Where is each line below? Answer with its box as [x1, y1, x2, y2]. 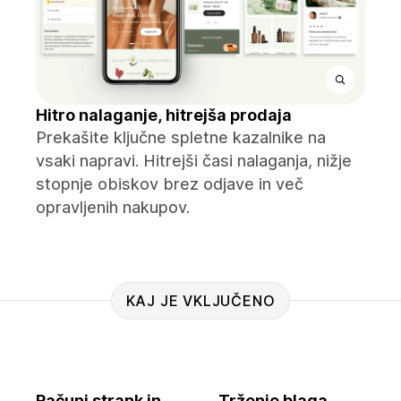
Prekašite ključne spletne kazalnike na [36, 128, 326, 147]
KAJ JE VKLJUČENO [125, 291, 276, 310]
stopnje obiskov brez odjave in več [36, 175, 303, 193]
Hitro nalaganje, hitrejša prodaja [36, 106, 292, 124]
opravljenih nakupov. [36, 198, 190, 217]
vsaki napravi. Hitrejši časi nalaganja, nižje [36, 151, 352, 170]
